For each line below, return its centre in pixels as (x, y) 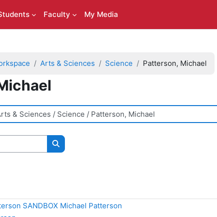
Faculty (57, 14)
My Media (101, 14)
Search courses (82, 154)
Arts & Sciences (68, 63)
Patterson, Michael (175, 63)
